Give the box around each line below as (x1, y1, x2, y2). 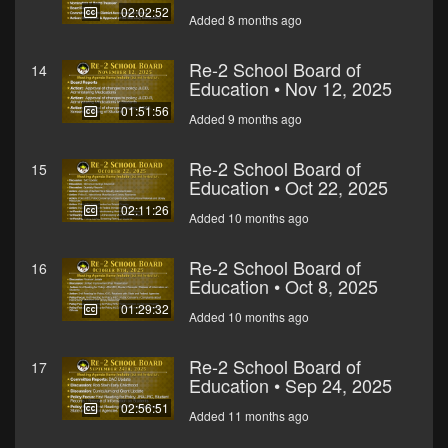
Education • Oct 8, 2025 (189, 273, 378, 300)
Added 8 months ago (189, 11, 302, 29)
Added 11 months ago (189, 407, 309, 425)
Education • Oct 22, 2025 (189, 174, 388, 201)
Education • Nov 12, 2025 (189, 75, 392, 102)
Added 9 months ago (189, 110, 302, 128)
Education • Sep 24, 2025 (189, 372, 392, 399)
